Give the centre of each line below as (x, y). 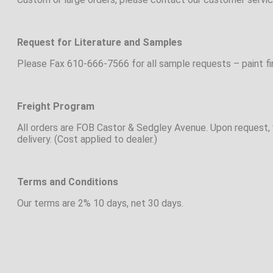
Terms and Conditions (68, 182)
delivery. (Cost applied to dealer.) (87, 139)
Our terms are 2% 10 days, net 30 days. (100, 203)
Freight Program (56, 106)
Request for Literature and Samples (100, 42)
